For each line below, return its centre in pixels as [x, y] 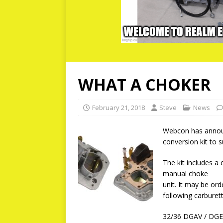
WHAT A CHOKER [144, 84]
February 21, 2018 [118, 108]
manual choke [185, 173]
